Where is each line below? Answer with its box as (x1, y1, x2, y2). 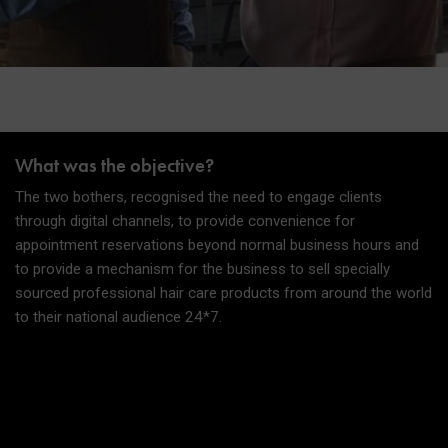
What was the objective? (14, 153, 214, 179)
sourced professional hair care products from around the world (14, 283, 432, 302)
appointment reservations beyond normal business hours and (14, 235, 419, 254)
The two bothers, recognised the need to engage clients (14, 187, 382, 206)
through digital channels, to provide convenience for (14, 211, 355, 230)
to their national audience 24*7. (14, 307, 222, 326)
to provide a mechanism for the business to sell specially (14, 259, 390, 278)
